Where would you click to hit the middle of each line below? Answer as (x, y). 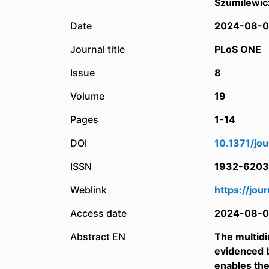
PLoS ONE (238, 49)
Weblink (89, 190)
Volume (87, 96)
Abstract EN (98, 237)
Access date (98, 213)
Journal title (98, 49)
